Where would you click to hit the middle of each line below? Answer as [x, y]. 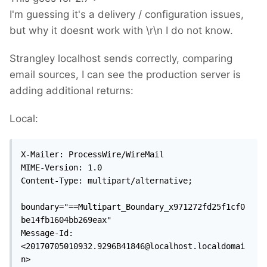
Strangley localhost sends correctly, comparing [121, 58]
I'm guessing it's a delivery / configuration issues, [127, 14]
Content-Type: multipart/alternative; [107, 180]
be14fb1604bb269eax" [66, 220]
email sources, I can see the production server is [125, 74]
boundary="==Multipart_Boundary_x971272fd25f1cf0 [133, 207]
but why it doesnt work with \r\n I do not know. [121, 30]
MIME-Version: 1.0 [61, 167]
